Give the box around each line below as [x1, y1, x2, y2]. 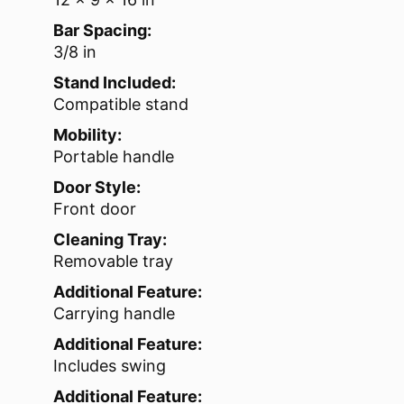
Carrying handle [53, 304, 175, 324]
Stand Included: [53, 73, 176, 93]
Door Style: [53, 178, 141, 197]
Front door [53, 199, 136, 219]
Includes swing [53, 356, 166, 376]
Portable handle [53, 147, 174, 167]
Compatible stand [53, 95, 188, 115]
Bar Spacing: [53, 21, 151, 41]
